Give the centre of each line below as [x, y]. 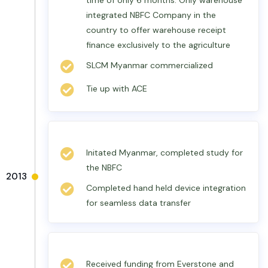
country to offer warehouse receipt [156, 30]
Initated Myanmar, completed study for [165, 153]
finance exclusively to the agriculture [158, 45]
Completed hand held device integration [166, 188]
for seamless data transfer [138, 203]
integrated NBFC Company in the [151, 15]
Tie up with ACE [117, 89]
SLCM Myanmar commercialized [150, 65]
